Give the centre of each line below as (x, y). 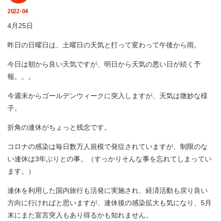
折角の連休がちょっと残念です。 (59, 127)
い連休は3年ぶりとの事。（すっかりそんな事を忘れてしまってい (110, 159)
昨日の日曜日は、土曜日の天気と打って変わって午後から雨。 (104, 45)
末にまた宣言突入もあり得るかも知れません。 (80, 215)
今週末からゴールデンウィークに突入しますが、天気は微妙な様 (108, 96)
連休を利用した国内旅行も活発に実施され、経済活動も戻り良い (108, 190)
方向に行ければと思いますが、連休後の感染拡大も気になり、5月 (110, 203)
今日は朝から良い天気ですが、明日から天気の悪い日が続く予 (104, 64)
